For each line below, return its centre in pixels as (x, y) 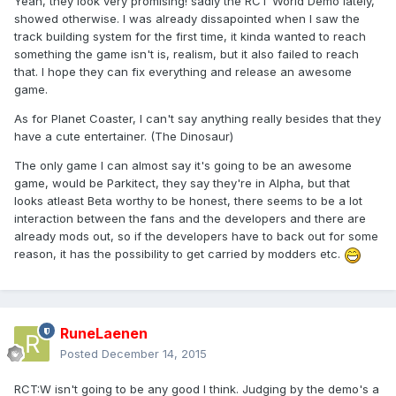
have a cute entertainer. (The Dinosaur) (124, 137)
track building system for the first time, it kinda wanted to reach (190, 37)
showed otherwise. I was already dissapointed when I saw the (187, 19)
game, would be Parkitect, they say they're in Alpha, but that (182, 183)
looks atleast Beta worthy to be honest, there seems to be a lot (188, 201)
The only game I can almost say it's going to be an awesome (183, 166)
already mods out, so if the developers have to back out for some (196, 236)
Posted (81, 354)
